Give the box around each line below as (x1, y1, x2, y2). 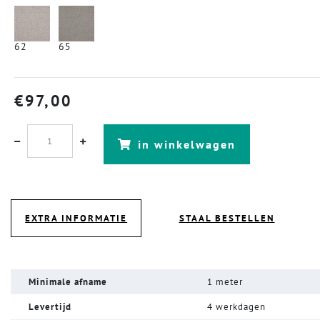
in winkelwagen (137, 137, 236, 152)
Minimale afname (28, 276, 107, 289)
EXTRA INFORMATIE (25, 212, 128, 225)
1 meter (206, 276, 243, 289)
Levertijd (28, 301, 71, 314)
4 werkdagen (206, 301, 266, 314)
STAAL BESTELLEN (179, 212, 275, 225)
